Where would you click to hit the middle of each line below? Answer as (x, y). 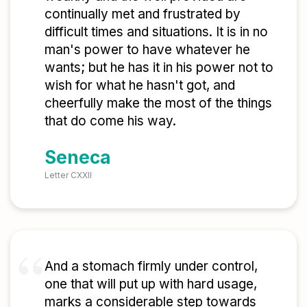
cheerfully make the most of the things (158, 103)
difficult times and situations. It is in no (156, 32)
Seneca (78, 158)
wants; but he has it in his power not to (159, 68)
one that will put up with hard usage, (151, 284)
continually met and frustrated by (143, 14)
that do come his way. (110, 121)
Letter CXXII (68, 175)
